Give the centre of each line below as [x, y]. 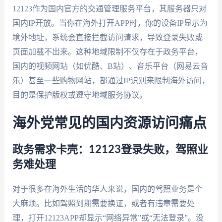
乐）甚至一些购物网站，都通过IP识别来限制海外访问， [111, 80]
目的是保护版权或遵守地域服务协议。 [80, 95]
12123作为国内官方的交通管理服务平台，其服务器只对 [109, 8]
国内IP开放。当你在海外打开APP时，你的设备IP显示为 [110, 23]
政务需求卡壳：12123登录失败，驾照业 [110, 150]
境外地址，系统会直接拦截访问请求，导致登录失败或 [107, 37]
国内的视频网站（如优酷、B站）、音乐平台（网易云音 [110, 66]
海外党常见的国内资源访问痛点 [109, 124]
